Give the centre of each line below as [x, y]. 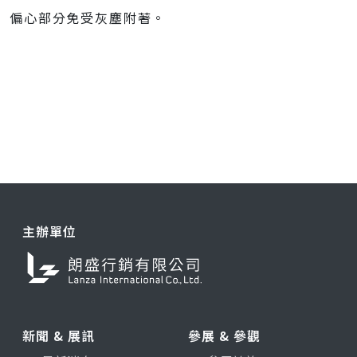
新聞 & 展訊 [59, 336]
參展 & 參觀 [224, 336]
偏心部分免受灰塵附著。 [88, 18]
